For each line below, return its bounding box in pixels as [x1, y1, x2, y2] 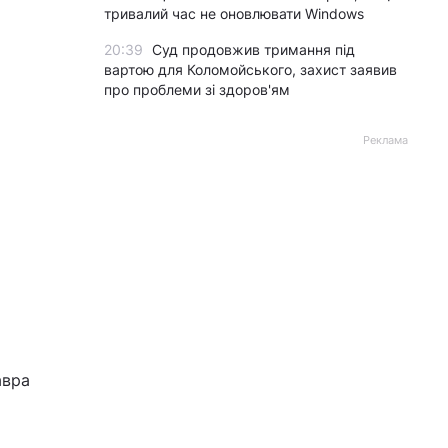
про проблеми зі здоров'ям [104, 81, 290, 98]
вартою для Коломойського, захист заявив [104, 61, 397, 78]
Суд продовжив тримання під [152, 41, 355, 58]
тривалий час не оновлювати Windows [104, 5, 364, 22]
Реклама [363, 133, 408, 147]
